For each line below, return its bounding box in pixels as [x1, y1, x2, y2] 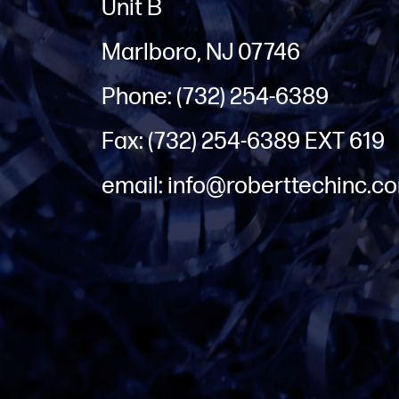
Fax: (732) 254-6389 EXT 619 [102, 127, 385, 156]
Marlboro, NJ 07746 [102, 38, 300, 67]
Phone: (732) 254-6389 [102, 83, 329, 111]
